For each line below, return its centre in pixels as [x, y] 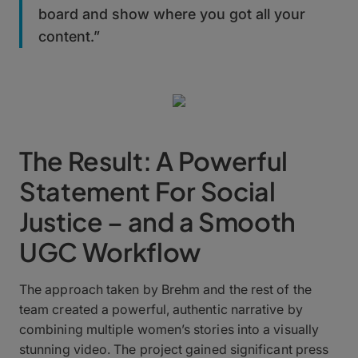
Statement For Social [147, 191]
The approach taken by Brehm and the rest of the [165, 289]
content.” [69, 36]
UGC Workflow [110, 251]
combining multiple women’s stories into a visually [169, 329]
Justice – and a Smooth [157, 221]
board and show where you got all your [172, 14]
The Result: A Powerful [153, 160]
